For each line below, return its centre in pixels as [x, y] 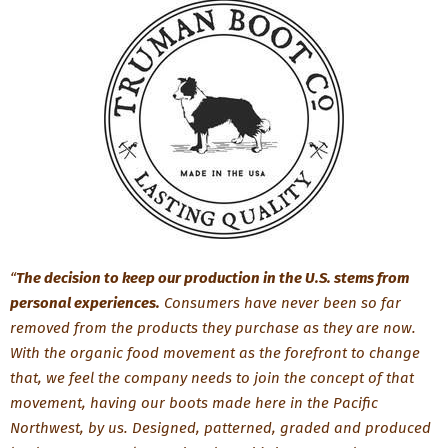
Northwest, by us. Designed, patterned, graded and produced [220, 428]
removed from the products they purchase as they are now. [213, 328]
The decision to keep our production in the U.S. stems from [212, 278]
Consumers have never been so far [280, 303]
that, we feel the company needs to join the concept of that [212, 378]
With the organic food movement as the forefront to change [215, 353]
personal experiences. [85, 303]
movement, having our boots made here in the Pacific [194, 403]
